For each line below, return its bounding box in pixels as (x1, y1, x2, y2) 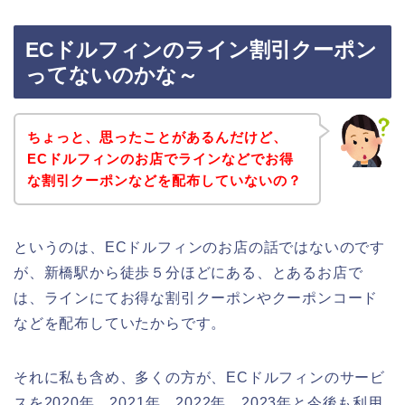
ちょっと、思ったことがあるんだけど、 (26, 128, 287, 145)
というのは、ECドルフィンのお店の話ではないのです (14, 239, 385, 255)
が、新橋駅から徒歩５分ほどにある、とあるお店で (14, 264, 363, 280)
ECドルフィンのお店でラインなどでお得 (26, 150, 294, 166)
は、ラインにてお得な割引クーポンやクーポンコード (14, 289, 379, 306)
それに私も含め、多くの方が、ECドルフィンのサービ (14, 369, 385, 385)
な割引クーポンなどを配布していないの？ (26, 172, 302, 188)
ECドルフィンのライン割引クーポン (25, 38, 377, 62)
